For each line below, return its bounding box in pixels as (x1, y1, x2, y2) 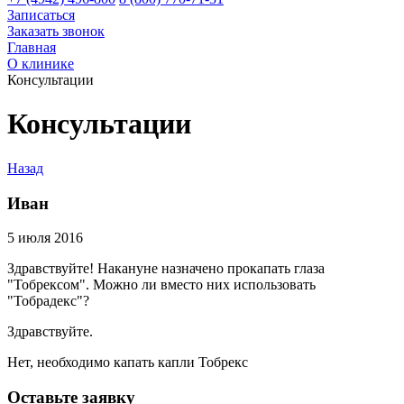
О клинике (7, 56, 74, 71)
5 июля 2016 (7, 230, 83, 246)
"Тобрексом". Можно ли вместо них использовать (7, 277, 316, 293)
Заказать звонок (7, 23, 105, 39)
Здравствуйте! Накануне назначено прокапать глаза (7, 261, 325, 277)
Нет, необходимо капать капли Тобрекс (7, 354, 248, 371)
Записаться (7, 7, 75, 23)
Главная (7, 40, 56, 55)
